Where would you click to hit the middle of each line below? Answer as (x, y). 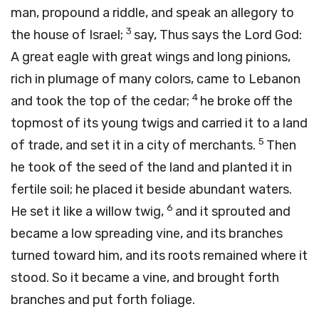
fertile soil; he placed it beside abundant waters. (151, 189)
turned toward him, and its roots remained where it (159, 256)
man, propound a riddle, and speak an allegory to (152, 13)
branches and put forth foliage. (103, 300)
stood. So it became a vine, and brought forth (145, 278)
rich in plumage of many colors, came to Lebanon (156, 79)
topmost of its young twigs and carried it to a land (159, 123)
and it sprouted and (233, 211)
